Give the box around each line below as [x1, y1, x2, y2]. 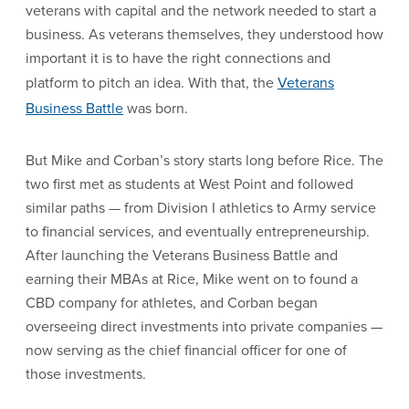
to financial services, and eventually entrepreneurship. [26, 221, 370, 242]
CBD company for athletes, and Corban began [26, 292, 318, 313]
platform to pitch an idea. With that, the [26, 72, 278, 93]
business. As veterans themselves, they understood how [26, 24, 383, 45]
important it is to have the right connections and [26, 47, 330, 68]
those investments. [26, 363, 146, 384]
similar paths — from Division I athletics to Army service [26, 197, 376, 218]
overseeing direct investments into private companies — [26, 316, 383, 337]
